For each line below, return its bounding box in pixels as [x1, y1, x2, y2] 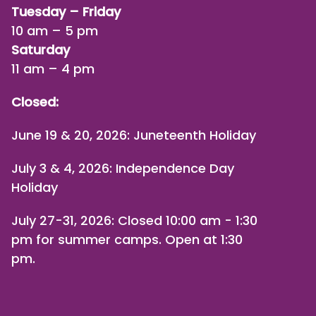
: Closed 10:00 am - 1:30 [111, 212, 257, 229]
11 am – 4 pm [11, 60, 95, 78]
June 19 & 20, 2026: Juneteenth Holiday [11, 126, 256, 144]
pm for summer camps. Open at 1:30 [11, 231, 243, 248]
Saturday [11, 41, 70, 59]
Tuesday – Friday [11, 3, 121, 20]
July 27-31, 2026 [11, 212, 111, 229]
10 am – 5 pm [11, 22, 98, 39]
